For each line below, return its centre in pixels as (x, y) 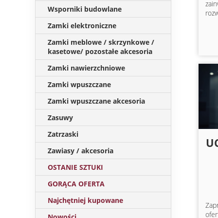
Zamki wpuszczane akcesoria (96, 101)
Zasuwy (60, 118)
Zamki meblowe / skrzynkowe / (101, 42)
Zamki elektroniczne (82, 26)
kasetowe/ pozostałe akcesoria (100, 51)
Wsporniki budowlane (85, 9)
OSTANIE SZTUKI (75, 167)
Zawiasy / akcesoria (81, 151)
